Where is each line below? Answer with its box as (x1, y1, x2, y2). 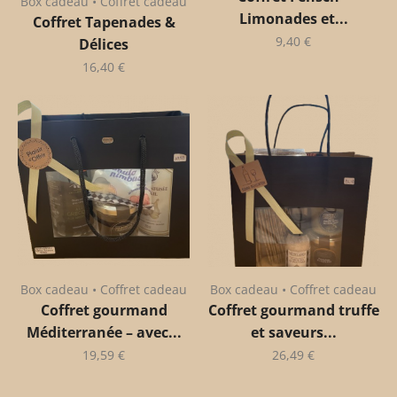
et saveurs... (250, 322, 337, 342)
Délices (79, 34, 128, 54)
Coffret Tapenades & (32, 12, 175, 32)
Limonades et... (238, 9, 348, 28)
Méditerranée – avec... (26, 322, 182, 342)
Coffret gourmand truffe (207, 300, 379, 320)
